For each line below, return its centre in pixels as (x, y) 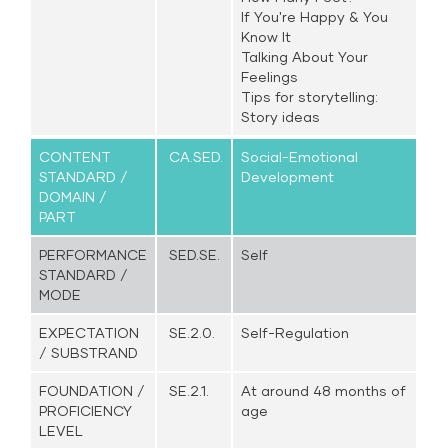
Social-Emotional (300, 156)
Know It (266, 36)
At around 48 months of (324, 390)
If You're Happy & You (315, 16)
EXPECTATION (89, 332)
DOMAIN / (73, 196)
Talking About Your (305, 56)
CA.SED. (194, 156)
